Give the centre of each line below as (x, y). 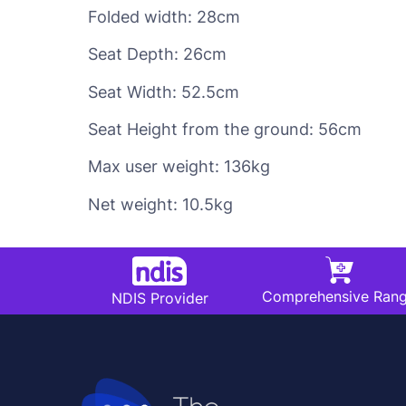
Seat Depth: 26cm (157, 54)
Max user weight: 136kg (179, 167)
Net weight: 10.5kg (160, 204)
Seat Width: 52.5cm (164, 92)
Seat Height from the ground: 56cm (225, 129)
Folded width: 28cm (164, 16)
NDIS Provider (159, 299)
